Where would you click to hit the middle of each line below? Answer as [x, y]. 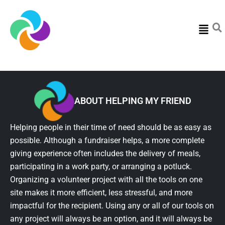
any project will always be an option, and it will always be [111, 218]
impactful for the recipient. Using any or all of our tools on [112, 205]
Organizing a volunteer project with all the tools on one [106, 179]
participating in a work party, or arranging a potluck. [101, 166]
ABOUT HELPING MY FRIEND [133, 101]
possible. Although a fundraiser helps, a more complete [107, 140]
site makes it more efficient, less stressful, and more [101, 192]
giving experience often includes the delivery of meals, [105, 153]
